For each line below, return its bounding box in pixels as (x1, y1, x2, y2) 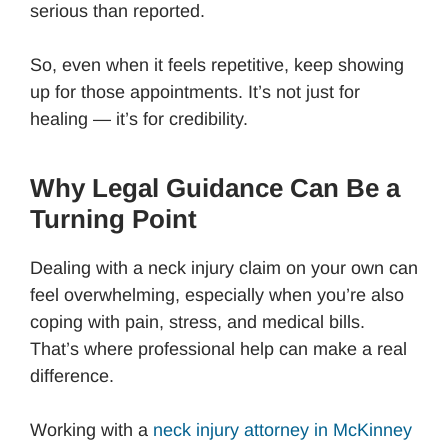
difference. (30, 365, 114, 386)
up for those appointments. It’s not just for (30, 81, 360, 102)
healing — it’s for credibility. (30, 108, 248, 129)
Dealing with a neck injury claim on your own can (30, 257, 418, 278)
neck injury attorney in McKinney (153, 419, 412, 440)
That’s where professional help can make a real (30, 338, 407, 359)
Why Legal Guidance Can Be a (30, 172, 400, 203)
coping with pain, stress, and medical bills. (30, 311, 365, 332)
